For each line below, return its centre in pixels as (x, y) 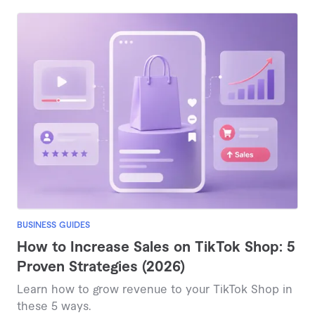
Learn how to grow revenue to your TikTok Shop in (155, 290)
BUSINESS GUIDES (53, 225)
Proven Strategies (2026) (101, 268)
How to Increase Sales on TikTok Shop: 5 (156, 248)
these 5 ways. (54, 307)
